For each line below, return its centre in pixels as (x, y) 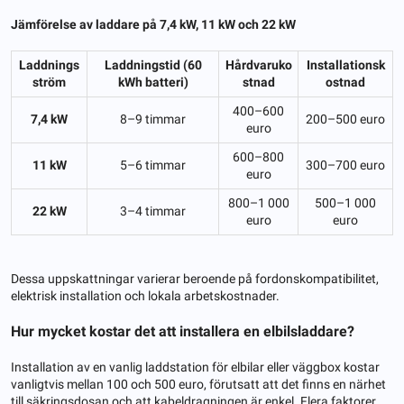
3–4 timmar (153, 211)
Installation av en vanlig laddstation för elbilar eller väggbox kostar (195, 367)
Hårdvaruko (258, 64)
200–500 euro (345, 119)
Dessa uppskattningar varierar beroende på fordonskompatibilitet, (195, 278)
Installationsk (345, 64)
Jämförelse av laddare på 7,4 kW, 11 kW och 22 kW (153, 24)
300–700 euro (345, 165)
